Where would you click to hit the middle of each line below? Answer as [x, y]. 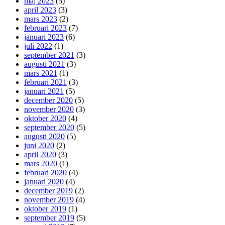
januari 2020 [44, 182]
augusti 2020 [44, 137]
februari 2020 [45, 173]
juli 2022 [38, 46]
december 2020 [48, 100]
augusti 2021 [44, 64]
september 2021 [49, 55]
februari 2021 [45, 82]
